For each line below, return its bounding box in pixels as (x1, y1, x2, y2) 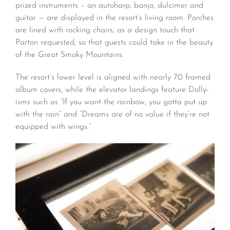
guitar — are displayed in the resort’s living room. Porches (15, 13, 214, 22)
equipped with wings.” (15, 122, 91, 131)
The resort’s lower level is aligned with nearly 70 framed (15, 73, 210, 82)
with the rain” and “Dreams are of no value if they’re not (15, 110, 209, 119)
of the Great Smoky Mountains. (15, 50, 124, 59)
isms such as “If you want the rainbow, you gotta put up (15, 98, 207, 106)
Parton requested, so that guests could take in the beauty (15, 38, 213, 47)
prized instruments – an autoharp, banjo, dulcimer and (15, 1, 203, 10)
